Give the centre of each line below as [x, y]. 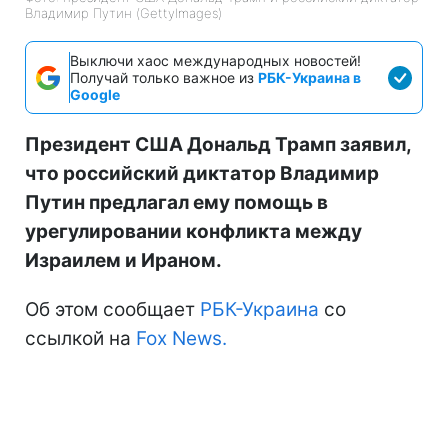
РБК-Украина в [309, 78]
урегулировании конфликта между [193, 232]
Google [95, 95]
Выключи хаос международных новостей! [215, 61]
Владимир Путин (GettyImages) [123, 13]
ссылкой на [80, 339]
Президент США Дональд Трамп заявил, [218, 145]
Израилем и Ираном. [123, 261]
